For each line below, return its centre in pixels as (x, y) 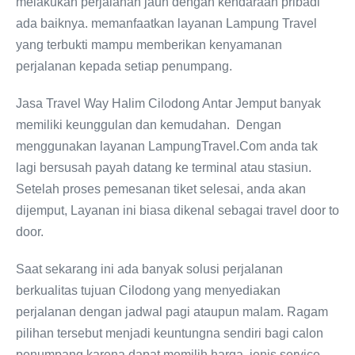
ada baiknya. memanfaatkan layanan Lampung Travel (166, 23)
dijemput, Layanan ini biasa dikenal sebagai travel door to (177, 210)
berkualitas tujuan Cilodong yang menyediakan (148, 290)
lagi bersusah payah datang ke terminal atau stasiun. (164, 168)
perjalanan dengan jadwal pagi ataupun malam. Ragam (172, 312)
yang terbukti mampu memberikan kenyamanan (149, 45)
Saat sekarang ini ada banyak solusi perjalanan (149, 269)
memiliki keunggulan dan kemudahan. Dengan (149, 125)
